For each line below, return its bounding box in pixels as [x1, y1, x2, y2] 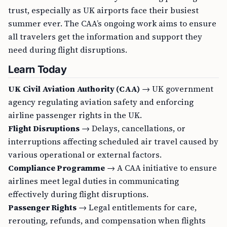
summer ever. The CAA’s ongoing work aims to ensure [8, 18, 216, 29]
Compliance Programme [8, 162, 105, 173]
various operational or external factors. [8, 149, 162, 160]
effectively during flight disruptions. [8, 188, 148, 200]
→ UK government [140, 83, 213, 94]
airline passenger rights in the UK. [8, 109, 142, 121]
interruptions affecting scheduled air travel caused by [8, 136, 218, 147]
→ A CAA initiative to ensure [105, 162, 217, 173]
